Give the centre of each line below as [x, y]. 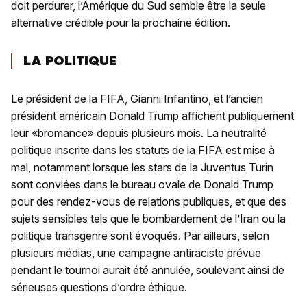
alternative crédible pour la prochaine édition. [121, 23]
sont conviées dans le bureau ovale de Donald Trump [142, 185]
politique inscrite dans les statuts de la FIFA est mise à [143, 150]
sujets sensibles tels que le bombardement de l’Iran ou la [148, 219]
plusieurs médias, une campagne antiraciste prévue [136, 253]
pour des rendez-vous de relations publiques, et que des [149, 202]
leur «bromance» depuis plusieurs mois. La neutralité [139, 133]
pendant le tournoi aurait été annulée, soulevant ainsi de [148, 270]
